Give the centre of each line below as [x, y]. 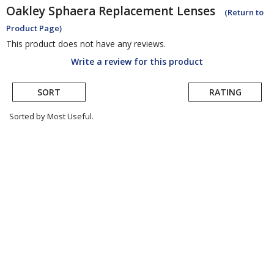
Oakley [26, 11]
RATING [225, 92]
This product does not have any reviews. [86, 44]
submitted [38, 155]
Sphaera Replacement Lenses [132, 11]
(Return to [244, 13]
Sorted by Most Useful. [51, 117]
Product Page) [34, 28]
